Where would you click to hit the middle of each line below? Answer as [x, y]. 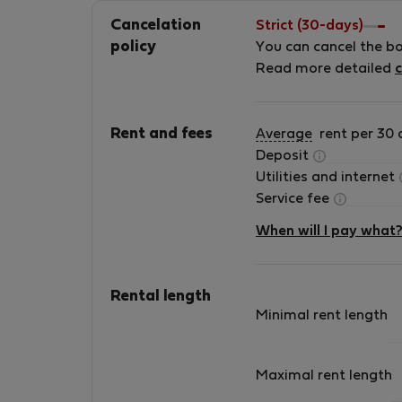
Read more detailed [325, 69]
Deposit [284, 156]
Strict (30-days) [310, 26]
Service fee [294, 199]
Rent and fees [162, 135]
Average [284, 135]
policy [133, 48]
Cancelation [156, 26]
